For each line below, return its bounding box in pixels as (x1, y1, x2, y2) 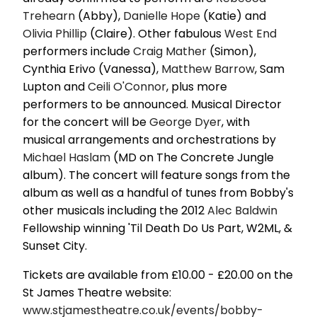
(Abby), (75, 7, 123, 24)
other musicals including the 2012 (23, 202, 207, 219)
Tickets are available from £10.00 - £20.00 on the (23, 266, 293, 283)
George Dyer (149, 113, 221, 130)
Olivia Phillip (23, 25, 87, 42)
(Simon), (207, 42, 256, 59)
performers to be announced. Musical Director (23, 96, 282, 113)
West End (224, 25, 277, 42)
